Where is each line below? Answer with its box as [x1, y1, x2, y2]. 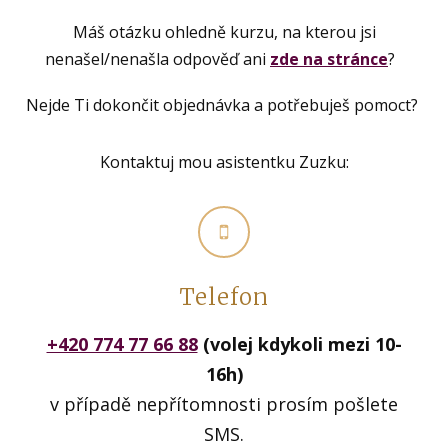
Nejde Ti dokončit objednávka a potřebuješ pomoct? [26, 94, 422, 117]
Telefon [179, 283, 269, 312]
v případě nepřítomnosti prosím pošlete [50, 392, 398, 417]
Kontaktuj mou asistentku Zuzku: [99, 151, 349, 174]
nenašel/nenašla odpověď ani [45, 47, 270, 70]
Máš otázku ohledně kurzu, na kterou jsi [72, 20, 376, 43]
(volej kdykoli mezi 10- [197, 332, 402, 357]
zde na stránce [270, 47, 388, 70]
